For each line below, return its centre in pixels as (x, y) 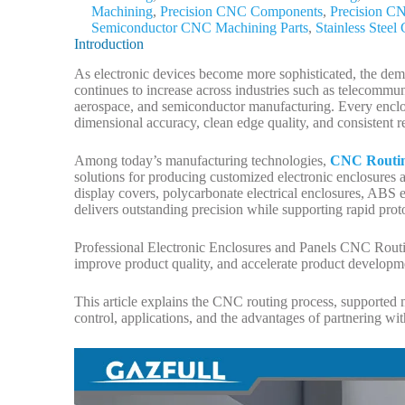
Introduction (109, 44)
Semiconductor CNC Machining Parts (200, 28)
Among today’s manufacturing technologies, (202, 160)
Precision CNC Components (241, 11)
